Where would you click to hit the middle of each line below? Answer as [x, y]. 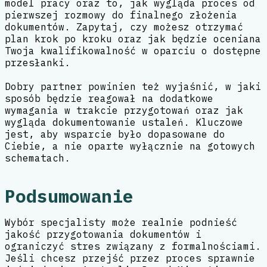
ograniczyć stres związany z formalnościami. [133, 246]
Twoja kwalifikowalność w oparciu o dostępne [133, 51]
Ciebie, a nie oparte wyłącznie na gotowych [130, 146]
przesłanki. [38, 63]
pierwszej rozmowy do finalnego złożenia [121, 15]
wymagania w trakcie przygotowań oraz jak [124, 111]
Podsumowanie [69, 196]
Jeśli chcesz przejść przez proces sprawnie [130, 258]
